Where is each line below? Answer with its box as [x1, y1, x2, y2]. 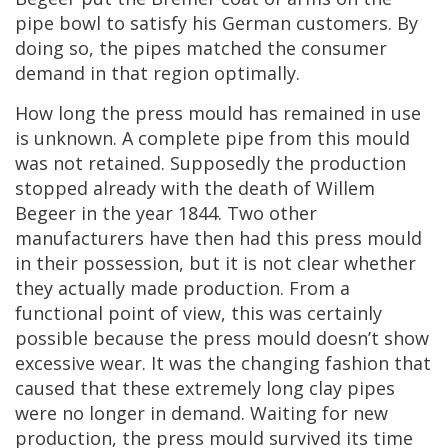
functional [15, 300, 103, 325]
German [222, 10, 291, 35]
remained [283, 100, 365, 125]
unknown [34, 125, 113, 150]
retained [88, 150, 161, 175]
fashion [325, 350, 389, 375]
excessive [15, 350, 95, 375]
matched [186, 35, 262, 60]
